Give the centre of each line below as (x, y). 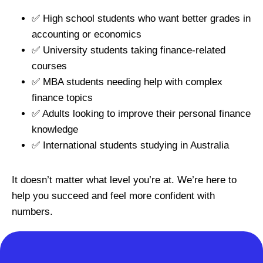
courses (49, 66)
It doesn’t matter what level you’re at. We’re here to (124, 180)
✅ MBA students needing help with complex (127, 82)
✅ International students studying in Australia (130, 146)
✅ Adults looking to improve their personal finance (141, 114)
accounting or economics (87, 35)
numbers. (32, 212)
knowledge (55, 130)
